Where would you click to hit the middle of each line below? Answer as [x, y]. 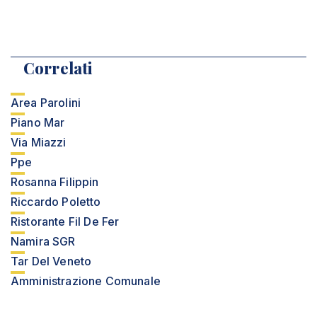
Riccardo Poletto [56, 202]
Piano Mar [38, 122]
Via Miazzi [39, 142]
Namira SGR [43, 241]
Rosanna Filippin [55, 182]
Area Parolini [46, 103]
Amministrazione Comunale [86, 281]
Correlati [58, 68]
